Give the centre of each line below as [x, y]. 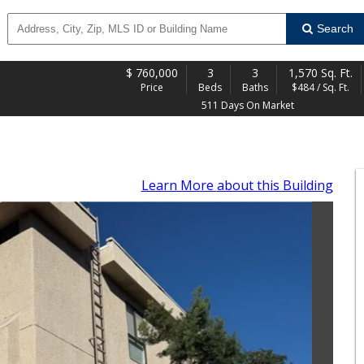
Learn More [179, 185]
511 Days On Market [248, 105]
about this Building [275, 185]
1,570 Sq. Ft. [321, 73]
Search [335, 28]
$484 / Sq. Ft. [321, 87]
